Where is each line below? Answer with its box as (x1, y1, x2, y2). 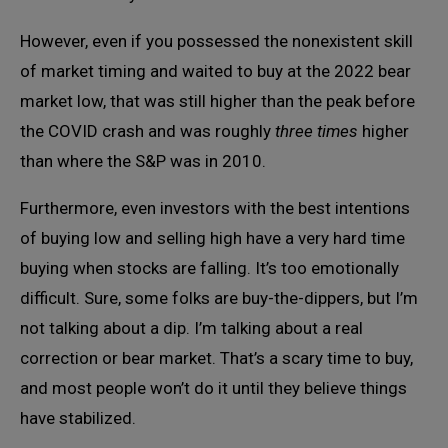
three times (275, 120, 358, 141)
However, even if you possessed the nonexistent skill (20, 30, 413, 51)
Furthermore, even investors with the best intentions (20, 197, 410, 218)
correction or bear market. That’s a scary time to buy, (20, 347, 413, 368)
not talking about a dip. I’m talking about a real (20, 317, 363, 338)
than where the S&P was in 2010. (20, 150, 266, 171)
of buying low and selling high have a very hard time (20, 227, 405, 248)
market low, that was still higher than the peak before (20, 90, 415, 111)
